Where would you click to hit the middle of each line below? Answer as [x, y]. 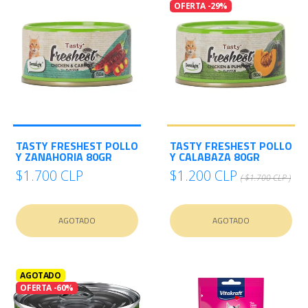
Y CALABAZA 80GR [215, 157]
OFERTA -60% [47, 287]
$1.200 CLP [203, 176]
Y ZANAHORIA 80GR [64, 157]
